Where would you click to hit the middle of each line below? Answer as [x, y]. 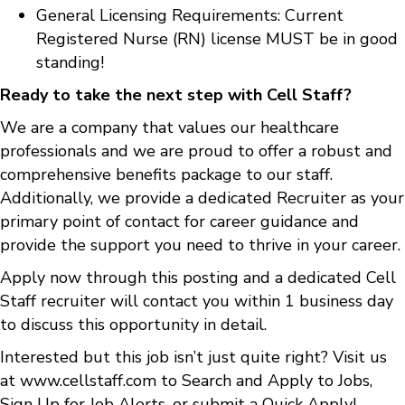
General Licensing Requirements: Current [190, 15]
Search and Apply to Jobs [276, 380]
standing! [70, 62]
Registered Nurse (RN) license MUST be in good [217, 38]
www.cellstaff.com [88, 380]
